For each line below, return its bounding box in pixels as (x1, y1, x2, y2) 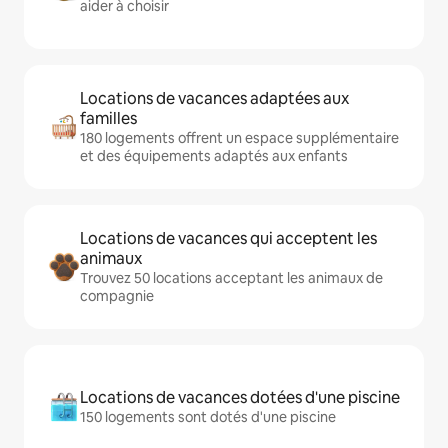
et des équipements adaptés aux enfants (80, 147, 348, 166)
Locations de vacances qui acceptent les (80, 228, 377, 250)
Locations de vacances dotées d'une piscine (80, 387, 400, 409)
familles (80, 108, 137, 130)
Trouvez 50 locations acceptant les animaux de (80, 269, 383, 288)
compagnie (80, 287, 154, 306)
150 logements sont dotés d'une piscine (80, 408, 336, 427)
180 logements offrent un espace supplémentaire (80, 129, 399, 148)
